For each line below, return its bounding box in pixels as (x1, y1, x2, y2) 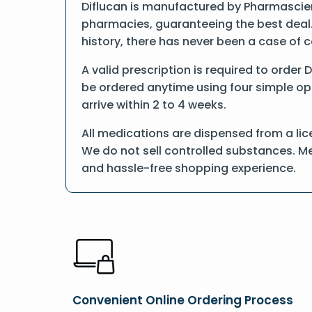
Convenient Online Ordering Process (72, 292, 293, 309)
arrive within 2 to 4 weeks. (81, 97, 226, 113)
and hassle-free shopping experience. (81, 160, 296, 176)
